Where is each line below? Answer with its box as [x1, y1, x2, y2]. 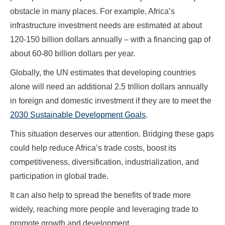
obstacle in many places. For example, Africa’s [10, 7, 175, 16]
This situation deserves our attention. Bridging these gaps [10, 130, 214, 139]
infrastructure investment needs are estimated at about [10, 21, 202, 30]
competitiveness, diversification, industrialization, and [10, 158, 199, 167]
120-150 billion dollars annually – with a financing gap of [10, 35, 210, 44]
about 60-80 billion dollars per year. [10, 49, 135, 58]
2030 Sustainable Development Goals [10, 110, 146, 120]
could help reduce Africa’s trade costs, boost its [10, 144, 176, 153]
